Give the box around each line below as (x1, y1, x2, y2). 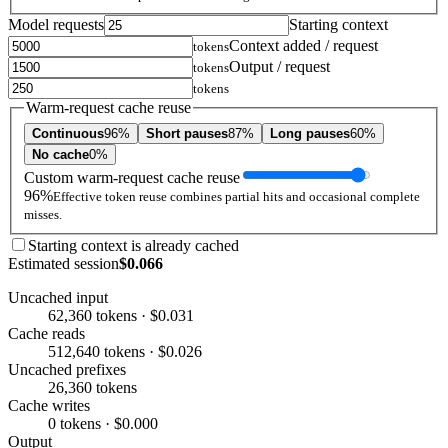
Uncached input (8, 288, 108, 306)
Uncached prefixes (8, 360, 126, 378)
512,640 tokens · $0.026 (48, 342, 202, 360)
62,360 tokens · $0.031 (48, 306, 194, 324)
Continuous (32, 125, 104, 141)
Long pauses (270, 125, 350, 141)
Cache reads (8, 324, 85, 342)
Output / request (229, 58, 330, 76)
